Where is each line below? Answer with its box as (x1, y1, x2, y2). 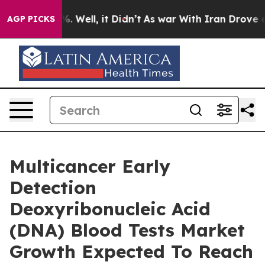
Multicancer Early (9, 155, 170, 177)
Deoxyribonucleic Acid (9, 198, 211, 220)
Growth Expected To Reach (9, 240, 253, 263)
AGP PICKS (7, 14, 55, 24)
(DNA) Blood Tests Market (9, 219, 245, 241)
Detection (9, 176, 96, 199)
